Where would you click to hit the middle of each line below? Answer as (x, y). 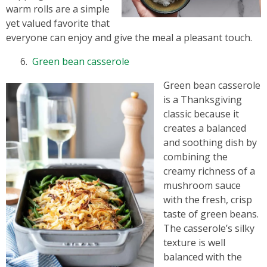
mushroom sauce (202, 185)
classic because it (201, 114)
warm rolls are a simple (58, 9)
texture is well (194, 243)
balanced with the (203, 257)
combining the (195, 157)
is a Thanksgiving (203, 100)
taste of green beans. (211, 214)
